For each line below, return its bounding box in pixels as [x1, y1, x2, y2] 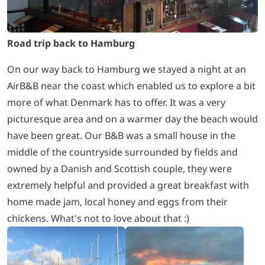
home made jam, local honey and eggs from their [7, 195, 228, 209]
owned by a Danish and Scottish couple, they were [7, 162, 232, 176]
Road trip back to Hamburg [7, 37, 135, 50]
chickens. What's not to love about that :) [7, 212, 189, 225]
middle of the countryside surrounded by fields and [7, 146, 238, 159]
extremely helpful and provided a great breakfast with [7, 179, 249, 192]
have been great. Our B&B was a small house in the [7, 129, 235, 143]
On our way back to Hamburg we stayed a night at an [7, 63, 246, 76]
